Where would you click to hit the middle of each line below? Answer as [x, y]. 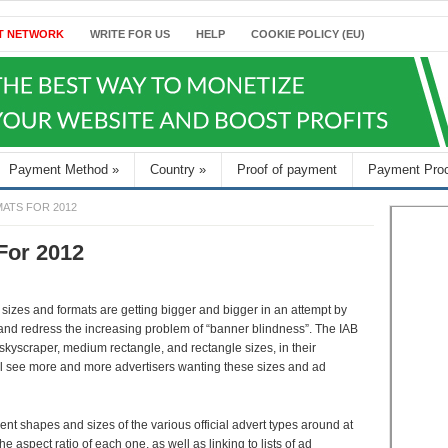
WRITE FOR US [130, 34]
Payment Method [58, 169]
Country [172, 169]
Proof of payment [287, 169]
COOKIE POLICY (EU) [308, 34]
